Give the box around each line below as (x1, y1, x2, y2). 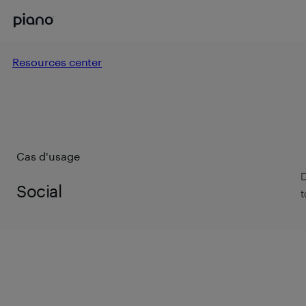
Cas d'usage (16, 150, 80, 163)
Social (16, 180, 62, 201)
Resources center (12, 55, 102, 68)
